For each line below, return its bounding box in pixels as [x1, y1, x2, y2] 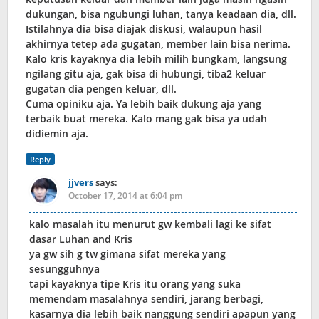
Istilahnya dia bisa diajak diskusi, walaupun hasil [26, 22, 262, 36]
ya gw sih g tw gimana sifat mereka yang [29, 247, 226, 261]
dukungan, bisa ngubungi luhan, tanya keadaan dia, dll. [26, 7, 296, 21]
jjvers [68, 176, 93, 189]
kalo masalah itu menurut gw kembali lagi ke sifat [29, 217, 271, 231]
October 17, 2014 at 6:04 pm [68, 189, 182, 202]
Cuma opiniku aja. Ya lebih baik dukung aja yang [26, 97, 261, 111]
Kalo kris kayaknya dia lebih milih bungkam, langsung [26, 52, 287, 66]
